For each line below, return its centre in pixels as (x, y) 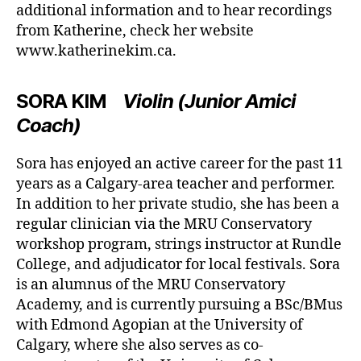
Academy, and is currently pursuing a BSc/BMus (179, 305)
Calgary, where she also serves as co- (140, 345)
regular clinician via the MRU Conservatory (164, 224)
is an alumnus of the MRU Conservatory (151, 284)
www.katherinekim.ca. (96, 51)
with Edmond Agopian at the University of (160, 325)
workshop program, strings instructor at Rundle (179, 244)
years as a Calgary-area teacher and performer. (176, 184)
